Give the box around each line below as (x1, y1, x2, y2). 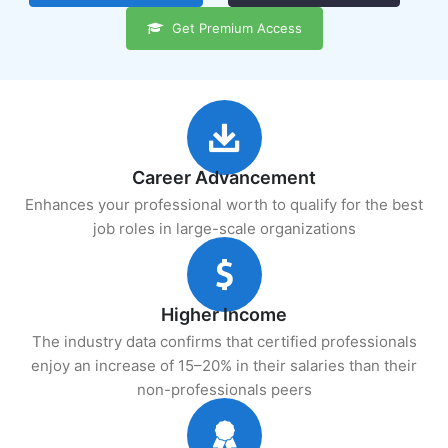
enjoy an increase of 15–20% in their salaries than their (31, 356, 417, 375)
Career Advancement (132, 167, 316, 188)
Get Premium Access (163, 20, 302, 36)
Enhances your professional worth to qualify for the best (25, 195, 423, 214)
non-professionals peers (136, 380, 312, 399)
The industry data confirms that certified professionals (31, 332, 417, 351)
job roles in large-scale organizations (92, 219, 356, 238)
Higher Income (161, 304, 287, 325)
